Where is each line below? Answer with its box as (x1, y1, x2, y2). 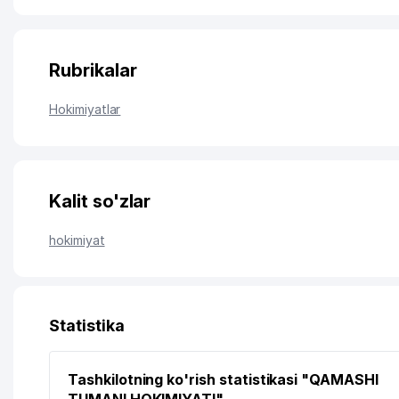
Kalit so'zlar (49, 191, 151, 212)
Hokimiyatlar (49, 102, 121, 117)
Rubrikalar (49, 60, 137, 81)
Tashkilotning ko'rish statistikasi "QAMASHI (68, 370, 379, 388)
